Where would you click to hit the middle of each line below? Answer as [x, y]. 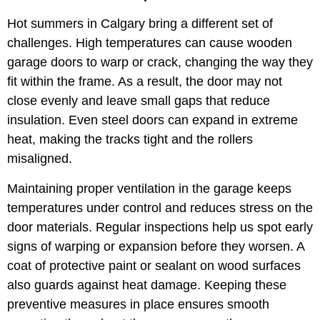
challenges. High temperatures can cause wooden [150, 43]
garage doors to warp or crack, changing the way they [160, 62]
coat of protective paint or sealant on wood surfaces [154, 265]
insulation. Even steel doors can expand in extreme [152, 120]
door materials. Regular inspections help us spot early [160, 227]
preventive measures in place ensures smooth [138, 304]
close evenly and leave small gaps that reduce [139, 101]
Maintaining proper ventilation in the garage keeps [149, 188]
